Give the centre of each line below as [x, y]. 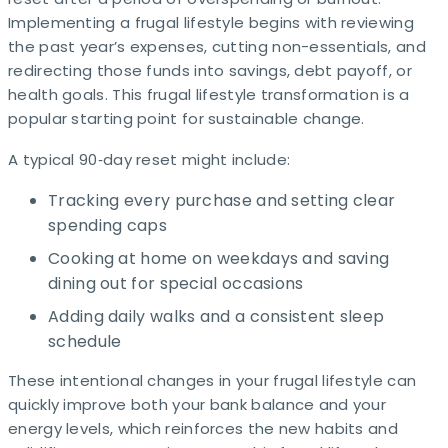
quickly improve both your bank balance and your [197, 404]
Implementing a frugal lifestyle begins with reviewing [211, 22]
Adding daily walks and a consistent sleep [216, 316]
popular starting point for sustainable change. [186, 118]
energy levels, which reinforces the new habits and [203, 428]
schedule [85, 341]
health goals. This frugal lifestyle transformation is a [209, 94]
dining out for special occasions [176, 283]
